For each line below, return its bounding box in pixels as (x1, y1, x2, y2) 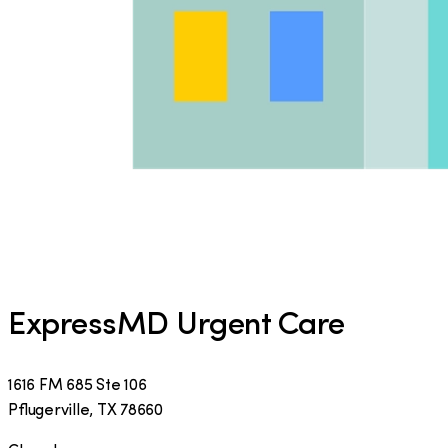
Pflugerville (8, 402, 90, 419)
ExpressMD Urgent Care (8, 310, 345, 343)
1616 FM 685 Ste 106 (8, 377, 147, 394)
